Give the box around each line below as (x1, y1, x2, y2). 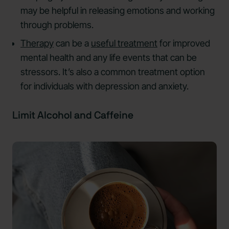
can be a (54, 38, 91, 49)
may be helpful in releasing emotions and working (20, 5, 215, 16)
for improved (157, 38, 210, 49)
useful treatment (91, 38, 157, 49)
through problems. (20, 19, 94, 31)
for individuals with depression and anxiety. (20, 81, 189, 92)
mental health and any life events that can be (20, 52, 197, 63)
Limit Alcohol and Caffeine (12, 110, 133, 121)
